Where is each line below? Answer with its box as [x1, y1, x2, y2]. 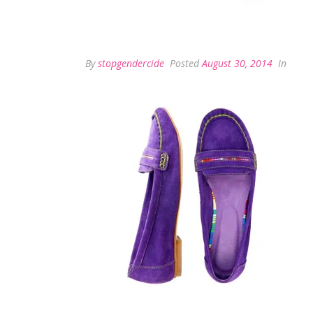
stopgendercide [98, 57, 164, 70]
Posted [167, 57, 202, 70]
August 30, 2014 [202, 57, 272, 70]
